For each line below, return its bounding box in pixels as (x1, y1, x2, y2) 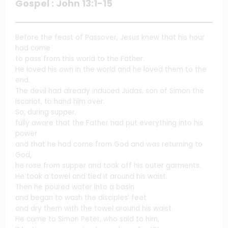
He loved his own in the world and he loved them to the (15, 64, 207, 74)
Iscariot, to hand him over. (15, 96, 105, 106)
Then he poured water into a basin (15, 182, 134, 192)
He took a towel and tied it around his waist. (15, 171, 167, 181)
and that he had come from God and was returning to (15, 139, 203, 149)
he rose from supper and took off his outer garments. (15, 160, 201, 170)
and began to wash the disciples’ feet (15, 192, 147, 203)
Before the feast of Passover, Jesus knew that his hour (15, 32, 205, 42)
